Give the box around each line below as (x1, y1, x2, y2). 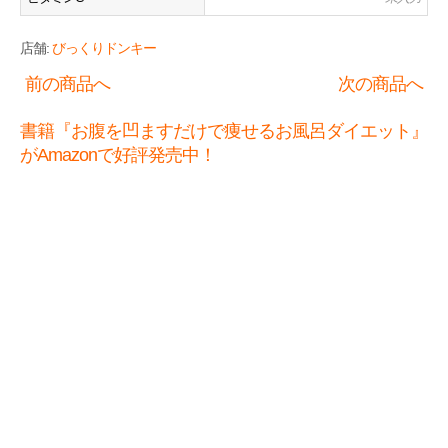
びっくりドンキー (52, 40, 156, 56)
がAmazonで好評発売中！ (20, 145, 216, 165)
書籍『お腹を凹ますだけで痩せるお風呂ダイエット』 (20, 121, 428, 141)
